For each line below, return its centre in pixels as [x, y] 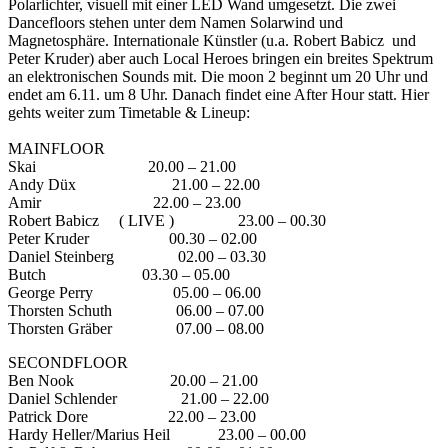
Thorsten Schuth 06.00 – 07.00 [136, 311]
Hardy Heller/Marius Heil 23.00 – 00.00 [157, 435]
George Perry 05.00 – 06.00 [134, 293]
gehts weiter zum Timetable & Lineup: [129, 113]
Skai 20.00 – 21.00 [122, 167]
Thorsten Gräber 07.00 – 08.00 [136, 329]
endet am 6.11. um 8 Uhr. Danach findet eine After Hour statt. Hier [218, 95]
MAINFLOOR [56, 149]
